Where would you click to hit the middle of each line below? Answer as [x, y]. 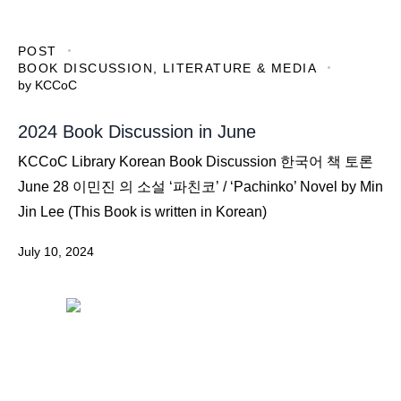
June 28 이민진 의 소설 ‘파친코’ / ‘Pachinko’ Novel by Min [200, 187]
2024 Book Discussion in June [137, 132]
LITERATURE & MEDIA [240, 68]
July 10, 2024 [56, 252]
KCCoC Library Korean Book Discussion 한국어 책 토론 [196, 162]
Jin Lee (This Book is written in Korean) [142, 212]
